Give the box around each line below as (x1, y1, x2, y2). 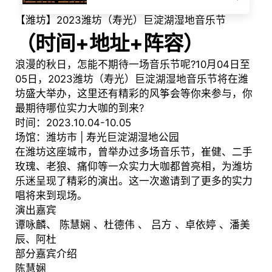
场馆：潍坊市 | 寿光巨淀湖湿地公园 (15, 131, 179, 144)
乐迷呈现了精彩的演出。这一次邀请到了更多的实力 (15, 175, 253, 188)
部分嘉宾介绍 (15, 248, 77, 260)
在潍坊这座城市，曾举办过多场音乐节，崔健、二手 (15, 146, 253, 158)
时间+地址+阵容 (35, 31, 183, 56)
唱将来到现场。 (15, 189, 87, 202)
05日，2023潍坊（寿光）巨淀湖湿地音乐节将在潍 (15, 73, 248, 86)
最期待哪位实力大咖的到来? (15, 102, 144, 115)
